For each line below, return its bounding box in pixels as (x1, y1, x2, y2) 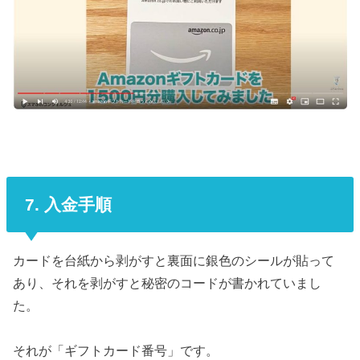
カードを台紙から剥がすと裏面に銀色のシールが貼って (13, 252, 335, 268)
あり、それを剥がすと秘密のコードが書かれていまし (13, 275, 322, 290)
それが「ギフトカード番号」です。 (13, 342, 219, 358)
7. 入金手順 (24, 194, 112, 214)
